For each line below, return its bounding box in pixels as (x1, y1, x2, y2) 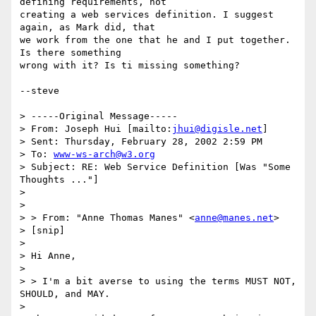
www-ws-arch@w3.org (54, 149, 155, 160)
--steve (20, 85, 59, 97)
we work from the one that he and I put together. (20, 35, 291, 46)
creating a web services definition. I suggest (20, 9, 274, 20)
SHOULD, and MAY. (20, 288, 110, 300)
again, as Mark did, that (20, 22, 155, 33)
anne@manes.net (195, 212, 274, 224)
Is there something (20, 47, 121, 59)
